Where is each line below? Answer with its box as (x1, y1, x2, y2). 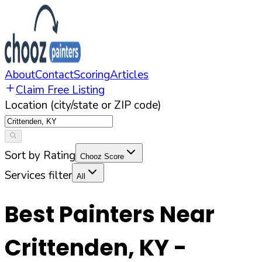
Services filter (5, 168, 72, 183)
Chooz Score (80, 152, 124, 161)
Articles (110, 67, 149, 82)
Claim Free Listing (16, 82, 105, 98)
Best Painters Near (5, 199, 215, 230)
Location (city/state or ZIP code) (5, 98, 161, 113)
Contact (35, 67, 74, 82)
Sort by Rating (5, 148, 75, 163)
